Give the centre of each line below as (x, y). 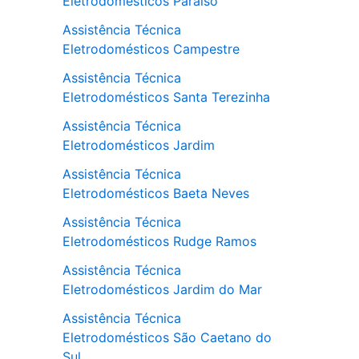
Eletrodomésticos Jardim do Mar (162, 290)
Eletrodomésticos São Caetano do (167, 338)
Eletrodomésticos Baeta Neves (156, 194)
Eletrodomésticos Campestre (151, 49)
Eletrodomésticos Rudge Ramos (159, 242)
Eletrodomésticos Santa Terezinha (166, 97)
